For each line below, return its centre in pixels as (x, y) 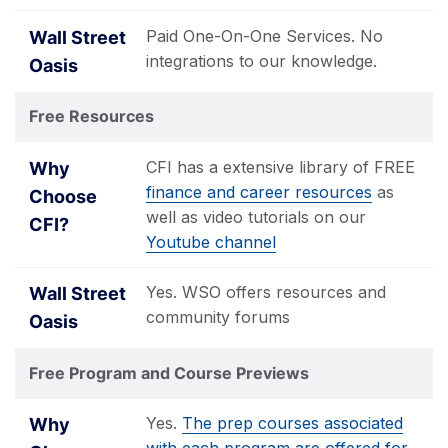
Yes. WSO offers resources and (266, 292)
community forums (218, 317)
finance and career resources (259, 191)
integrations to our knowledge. (261, 60)
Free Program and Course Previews (169, 372)
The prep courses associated (292, 423)
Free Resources (91, 116)
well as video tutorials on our (256, 216)
